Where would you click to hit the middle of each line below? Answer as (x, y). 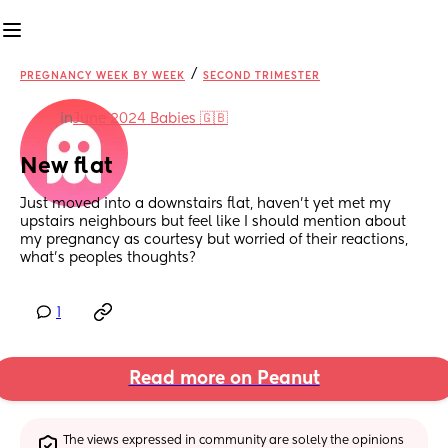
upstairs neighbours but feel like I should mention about (213, 222)
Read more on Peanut (224, 379)
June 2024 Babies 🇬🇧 (150, 119)
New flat (66, 167)
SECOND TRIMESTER (261, 76)
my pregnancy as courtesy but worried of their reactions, (214, 240)
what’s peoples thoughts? (108, 258)
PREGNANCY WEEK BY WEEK (102, 76)
